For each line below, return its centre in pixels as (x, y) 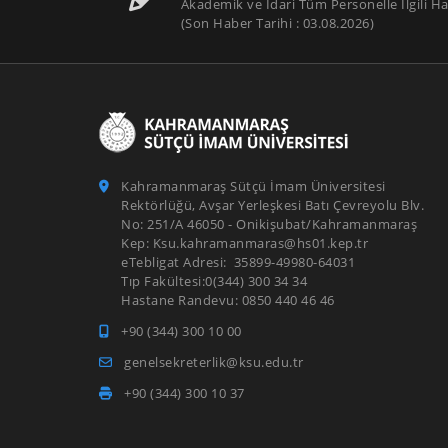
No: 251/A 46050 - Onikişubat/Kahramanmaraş (269, 224)
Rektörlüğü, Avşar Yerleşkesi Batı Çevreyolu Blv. (272, 205)
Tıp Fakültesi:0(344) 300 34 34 (231, 281)
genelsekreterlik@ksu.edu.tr (214, 362)
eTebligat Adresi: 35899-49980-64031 (240, 262)
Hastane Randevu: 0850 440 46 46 (250, 300)
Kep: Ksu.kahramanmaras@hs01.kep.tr (248, 243)
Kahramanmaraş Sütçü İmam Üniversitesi (253, 186)
